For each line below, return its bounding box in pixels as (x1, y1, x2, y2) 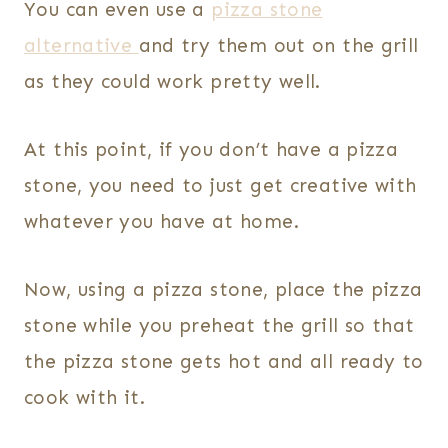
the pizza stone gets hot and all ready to (24, 350, 424, 374)
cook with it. (24, 386, 145, 410)
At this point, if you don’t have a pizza (24, 138, 399, 162)
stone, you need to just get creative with (24, 174, 417, 198)
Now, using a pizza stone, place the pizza (24, 278, 423, 302)
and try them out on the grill (138, 34, 419, 58)
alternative (24, 34, 139, 58)
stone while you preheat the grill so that (24, 314, 415, 338)
